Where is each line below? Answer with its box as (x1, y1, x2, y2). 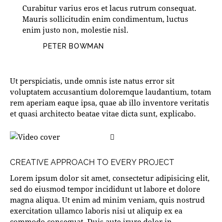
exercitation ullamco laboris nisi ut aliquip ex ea (10, 206, 182, 216)
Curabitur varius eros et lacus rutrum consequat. (22, 3, 196, 13)
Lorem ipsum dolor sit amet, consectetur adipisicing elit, (10, 173, 210, 183)
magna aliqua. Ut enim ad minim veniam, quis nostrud (10, 195, 205, 205)
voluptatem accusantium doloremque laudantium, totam (10, 87, 211, 97)
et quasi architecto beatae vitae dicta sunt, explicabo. (10, 109, 196, 119)
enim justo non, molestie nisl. (22, 25, 128, 35)
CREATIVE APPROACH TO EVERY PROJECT (10, 158, 174, 167)
